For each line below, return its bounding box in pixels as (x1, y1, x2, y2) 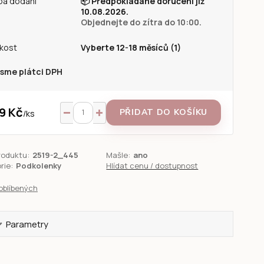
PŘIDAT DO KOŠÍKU (119, 107, 207, 118)
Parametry (6, 218, 49, 230)
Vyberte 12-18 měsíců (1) (80, 42, 181, 53)
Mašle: (106, 150, 131, 160)
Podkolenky (15, 160, 61, 171)
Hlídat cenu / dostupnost (106, 160, 199, 171)
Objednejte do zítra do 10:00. (80, 16, 202, 28)
